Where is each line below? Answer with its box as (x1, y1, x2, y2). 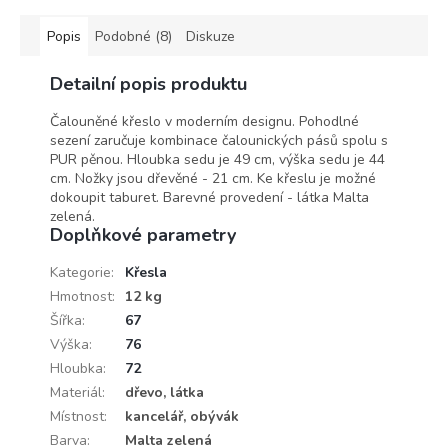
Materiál (50, 383, 102, 403)
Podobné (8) (95, 27, 172, 47)
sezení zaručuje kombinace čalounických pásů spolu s (50, 131, 388, 151)
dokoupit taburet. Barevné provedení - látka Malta (50, 188, 369, 208)
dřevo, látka (125, 383, 204, 403)
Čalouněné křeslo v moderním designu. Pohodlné (50, 112, 359, 132)
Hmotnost (50, 287, 112, 307)
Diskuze (186, 27, 235, 47)
